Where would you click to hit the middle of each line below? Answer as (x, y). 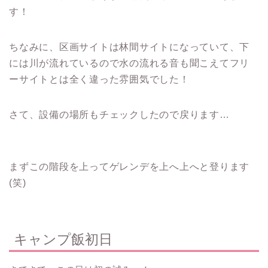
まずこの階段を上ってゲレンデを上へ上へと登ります (130, 166)
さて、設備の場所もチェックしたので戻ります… (119, 114)
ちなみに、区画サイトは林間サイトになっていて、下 (130, 47)
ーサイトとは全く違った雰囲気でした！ (99, 79)
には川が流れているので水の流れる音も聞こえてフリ (130, 63)
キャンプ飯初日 (63, 240)
